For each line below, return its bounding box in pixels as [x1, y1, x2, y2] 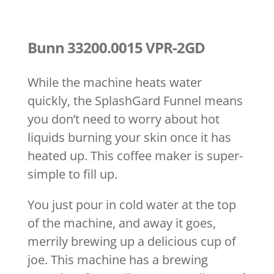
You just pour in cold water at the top [27, 196, 236, 213]
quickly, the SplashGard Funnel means [27, 92, 243, 109]
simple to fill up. [27, 166, 117, 183]
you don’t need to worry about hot [27, 111, 220, 128]
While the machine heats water [27, 74, 202, 91]
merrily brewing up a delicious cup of [27, 233, 236, 250]
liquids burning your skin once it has [27, 129, 231, 146]
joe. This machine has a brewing [27, 251, 208, 268]
